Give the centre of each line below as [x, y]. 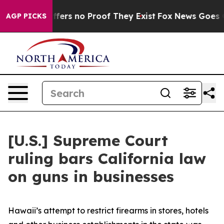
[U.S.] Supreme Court [88, 140]
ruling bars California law [107, 158]
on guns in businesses [91, 176]
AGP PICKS [26, 16]
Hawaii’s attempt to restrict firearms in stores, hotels [108, 210]
